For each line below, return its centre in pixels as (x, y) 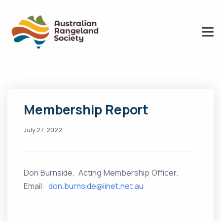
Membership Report (86, 110)
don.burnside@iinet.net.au (96, 186)
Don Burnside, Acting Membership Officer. (102, 173)
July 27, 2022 (43, 130)
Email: (36, 186)
